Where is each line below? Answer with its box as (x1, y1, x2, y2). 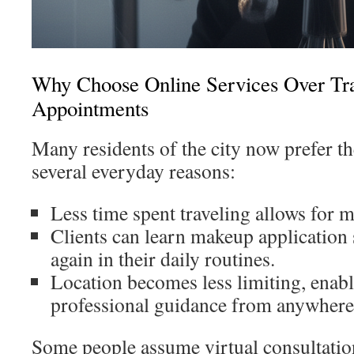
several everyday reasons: (32, 157, 235, 184)
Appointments (32, 94, 149, 122)
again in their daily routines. (51, 245, 275, 272)
